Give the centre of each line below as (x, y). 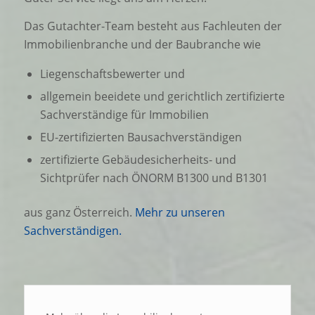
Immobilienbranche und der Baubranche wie (142, 44)
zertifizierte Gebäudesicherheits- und (138, 160)
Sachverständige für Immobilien (124, 115)
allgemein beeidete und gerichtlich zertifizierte (162, 97)
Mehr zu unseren (180, 213)
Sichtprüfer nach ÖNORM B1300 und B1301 (154, 178)
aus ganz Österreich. (79, 213)
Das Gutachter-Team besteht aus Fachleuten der (153, 26)
